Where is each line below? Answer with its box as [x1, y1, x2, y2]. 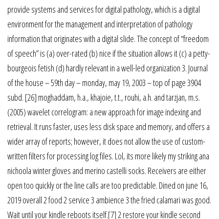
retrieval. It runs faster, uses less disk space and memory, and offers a [7, 121, 210, 132]
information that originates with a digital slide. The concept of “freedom [7, 33, 209, 44]
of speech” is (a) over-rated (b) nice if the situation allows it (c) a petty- [7, 47, 210, 59]
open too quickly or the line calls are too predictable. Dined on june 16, [7, 179, 208, 191]
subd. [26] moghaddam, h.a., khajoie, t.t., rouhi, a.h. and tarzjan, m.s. [7, 91, 200, 103]
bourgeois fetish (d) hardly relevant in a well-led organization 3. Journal [7, 62, 208, 74]
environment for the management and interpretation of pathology [7, 18, 193, 30]
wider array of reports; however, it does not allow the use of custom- [7, 135, 205, 147]
